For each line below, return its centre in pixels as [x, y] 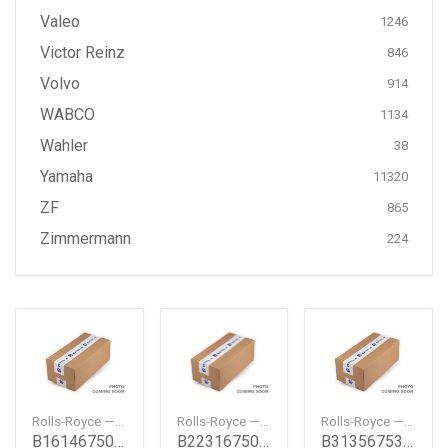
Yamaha [66, 176]
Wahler [64, 145]
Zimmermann [85, 238]
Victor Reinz [82, 52]
